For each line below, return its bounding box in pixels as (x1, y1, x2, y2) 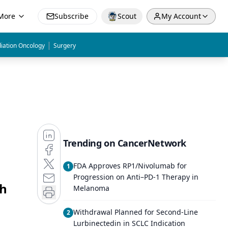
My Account (161, 11, 201, 21)
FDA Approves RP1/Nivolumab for (73, 161, 187, 170)
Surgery (53, 41, 76, 50)
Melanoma (73, 183, 109, 193)
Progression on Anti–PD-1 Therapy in (73, 172, 198, 182)
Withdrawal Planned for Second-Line (73, 207, 198, 217)
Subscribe (54, 11, 89, 21)
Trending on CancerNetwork (63, 137, 186, 149)
